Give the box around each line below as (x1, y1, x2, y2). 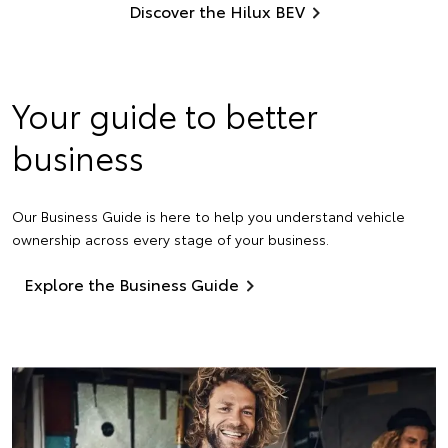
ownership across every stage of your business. (12, 229, 329, 250)
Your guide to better (12, 92, 318, 138)
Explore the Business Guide (24, 272, 239, 296)
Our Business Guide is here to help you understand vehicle (12, 206, 405, 227)
